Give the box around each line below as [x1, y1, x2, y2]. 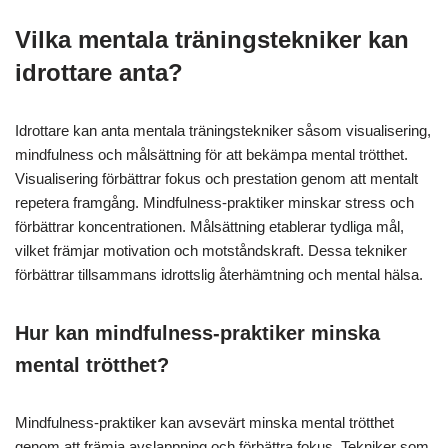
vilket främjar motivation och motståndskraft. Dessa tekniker [15, 242, 407, 260]
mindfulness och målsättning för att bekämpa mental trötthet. [15, 146, 408, 164]
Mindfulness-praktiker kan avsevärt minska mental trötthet [15, 414, 394, 432]
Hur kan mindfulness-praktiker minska [15, 322, 380, 345]
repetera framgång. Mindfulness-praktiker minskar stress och [15, 194, 414, 212]
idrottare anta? [15, 59, 183, 87]
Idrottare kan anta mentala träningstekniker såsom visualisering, [15, 122, 431, 140]
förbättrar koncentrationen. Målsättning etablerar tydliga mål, [15, 218, 404, 236]
